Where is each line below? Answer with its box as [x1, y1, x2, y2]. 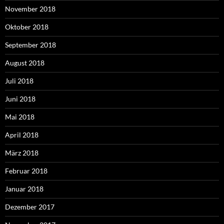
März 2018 [5, 148, 38, 157]
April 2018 [5, 130, 38, 139]
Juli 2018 [5, 76, 33, 85]
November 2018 [5, 4, 55, 13]
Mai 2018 [5, 112, 34, 121]
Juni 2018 [5, 94, 35, 103]
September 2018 [5, 40, 56, 49]
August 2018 [5, 58, 44, 67]
